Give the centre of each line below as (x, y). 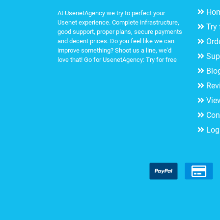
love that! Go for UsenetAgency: (102, 59)
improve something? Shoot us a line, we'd (114, 50)
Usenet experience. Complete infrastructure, (118, 22)
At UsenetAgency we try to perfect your (111, 13)
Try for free (161, 59)
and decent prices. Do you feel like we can (116, 41)
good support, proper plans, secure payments (120, 31)
